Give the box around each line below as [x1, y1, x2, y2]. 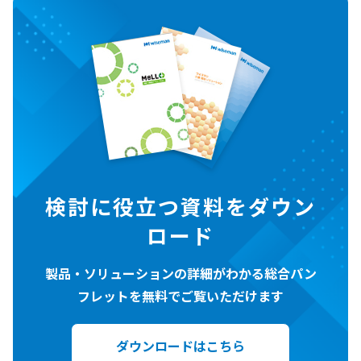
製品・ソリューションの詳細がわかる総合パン [44, 263, 317, 283]
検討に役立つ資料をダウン [44, 190, 317, 221]
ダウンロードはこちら [116, 335, 245, 355]
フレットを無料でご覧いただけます [77, 285, 284, 305]
